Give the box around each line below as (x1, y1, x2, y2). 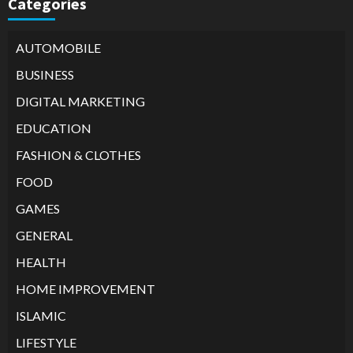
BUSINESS (16, 66, 74, 82)
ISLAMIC (16, 307, 66, 323)
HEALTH (16, 254, 66, 269)
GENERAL (16, 227, 72, 243)
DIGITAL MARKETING (16, 93, 145, 109)
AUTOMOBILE (16, 39, 101, 55)
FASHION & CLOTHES (16, 147, 141, 162)
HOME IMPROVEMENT (16, 281, 155, 296)
